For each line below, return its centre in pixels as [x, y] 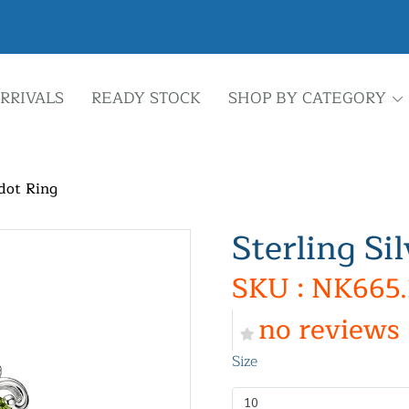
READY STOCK [146, 98]
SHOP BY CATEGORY [307, 98]
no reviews [329, 330]
